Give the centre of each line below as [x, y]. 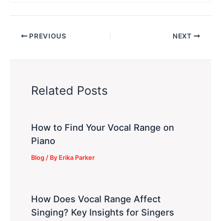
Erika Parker [77, 158]
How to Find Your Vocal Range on [103, 128]
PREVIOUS [47, 36]
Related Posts [70, 90]
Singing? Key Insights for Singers [103, 212]
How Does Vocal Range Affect [96, 199]
